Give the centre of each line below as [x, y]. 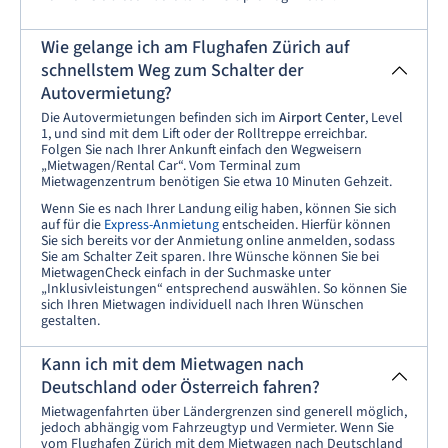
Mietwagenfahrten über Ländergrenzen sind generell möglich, [224, 412]
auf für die [72, 225]
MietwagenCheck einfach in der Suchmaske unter [186, 273]
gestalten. [70, 321]
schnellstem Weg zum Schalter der [172, 70]
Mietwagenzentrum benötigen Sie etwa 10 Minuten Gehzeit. [216, 182]
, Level [384, 118]
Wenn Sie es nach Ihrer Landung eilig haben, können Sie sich [219, 209]
